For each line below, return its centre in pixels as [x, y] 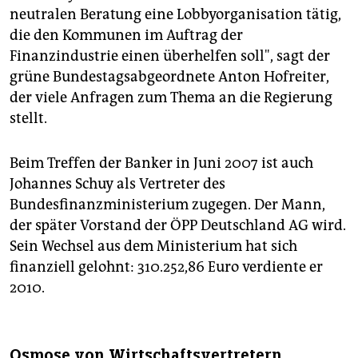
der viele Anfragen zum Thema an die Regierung [171, 97]
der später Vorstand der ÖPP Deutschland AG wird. [178, 225]
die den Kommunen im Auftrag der [126, 35]
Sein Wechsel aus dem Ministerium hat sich [153, 246]
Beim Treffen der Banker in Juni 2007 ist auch [161, 163]
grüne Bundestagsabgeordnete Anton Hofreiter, [169, 76]
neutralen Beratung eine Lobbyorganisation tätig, [175, 14]
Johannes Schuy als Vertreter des [117, 183]
